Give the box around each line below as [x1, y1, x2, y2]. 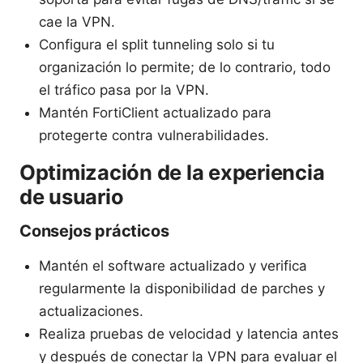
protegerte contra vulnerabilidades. [39, 126, 269, 143]
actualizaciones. [39, 302, 143, 319]
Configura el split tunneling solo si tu [39, 36, 275, 53]
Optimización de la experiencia [19, 159, 325, 185]
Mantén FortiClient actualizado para [39, 104, 271, 121]
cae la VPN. [39, 13, 115, 30]
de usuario [19, 183, 124, 209]
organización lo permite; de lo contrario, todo [39, 58, 331, 75]
